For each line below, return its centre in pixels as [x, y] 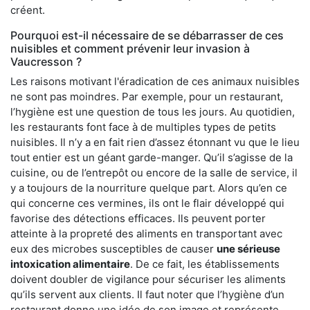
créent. [28, 10]
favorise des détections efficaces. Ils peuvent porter [138, 218]
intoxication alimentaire [70, 264]
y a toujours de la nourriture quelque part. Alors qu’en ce [149, 188]
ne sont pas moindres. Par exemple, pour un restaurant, [147, 96]
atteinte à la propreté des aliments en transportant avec [146, 233]
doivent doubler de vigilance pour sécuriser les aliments [148, 279]
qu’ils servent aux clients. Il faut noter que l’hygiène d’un [147, 294]
